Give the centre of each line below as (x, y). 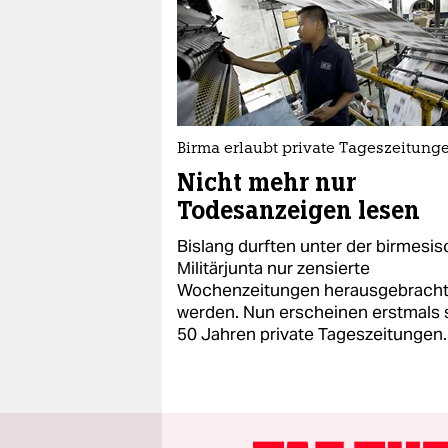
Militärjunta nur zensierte (273, 267)
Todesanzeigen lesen (298, 210)
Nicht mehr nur (266, 182)
